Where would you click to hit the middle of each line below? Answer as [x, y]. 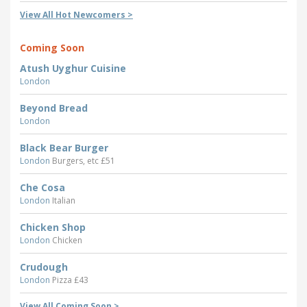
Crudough [44, 267]
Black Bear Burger [64, 148]
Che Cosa [42, 188]
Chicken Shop [53, 228]
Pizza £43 [70, 280]
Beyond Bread [54, 108]
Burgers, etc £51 [84, 161]
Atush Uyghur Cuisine [73, 69]
